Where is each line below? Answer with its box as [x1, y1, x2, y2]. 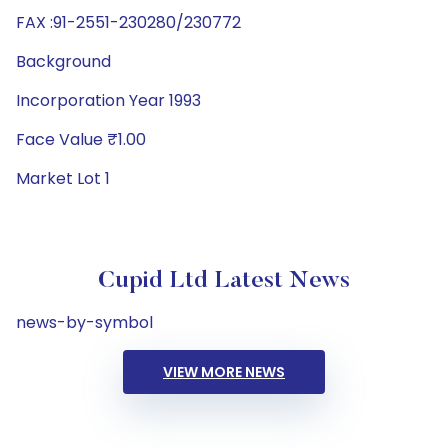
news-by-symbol [16, 311, 153, 334]
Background [16, 50, 111, 73]
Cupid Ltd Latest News [98, 269, 350, 293]
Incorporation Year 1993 [16, 89, 201, 112]
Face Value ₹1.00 [16, 128, 146, 151]
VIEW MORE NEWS [163, 362, 285, 382]
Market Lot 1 [16, 167, 110, 190]
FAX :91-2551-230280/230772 [16, 11, 241, 34]
